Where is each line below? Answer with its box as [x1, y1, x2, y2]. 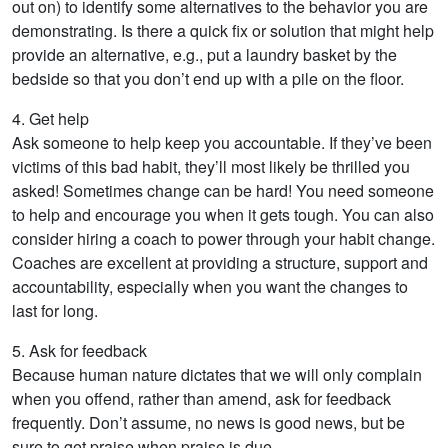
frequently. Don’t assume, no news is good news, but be [12, 411, 405, 434]
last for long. [12, 299, 98, 322]
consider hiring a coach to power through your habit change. [12, 227, 435, 250]
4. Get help [12, 107, 89, 130]
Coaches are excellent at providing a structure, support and [12, 251, 428, 274]
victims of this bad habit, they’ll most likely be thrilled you [12, 155, 410, 178]
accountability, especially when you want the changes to [12, 275, 408, 298]
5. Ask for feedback [12, 339, 147, 362]
